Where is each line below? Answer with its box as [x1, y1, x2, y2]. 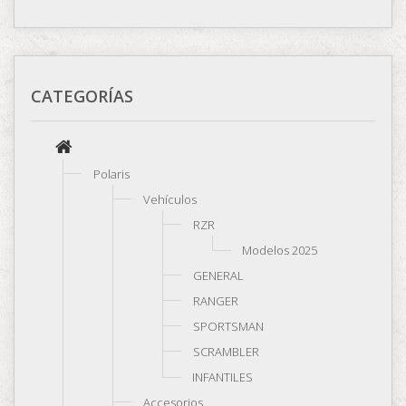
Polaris [93, 166, 130, 182]
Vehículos [143, 191, 197, 208]
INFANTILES [192, 369, 253, 385]
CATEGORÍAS [31, 85, 133, 107]
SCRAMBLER [193, 343, 259, 360]
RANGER [193, 293, 238, 309]
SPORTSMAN [193, 318, 264, 334]
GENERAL [193, 267, 244, 284]
